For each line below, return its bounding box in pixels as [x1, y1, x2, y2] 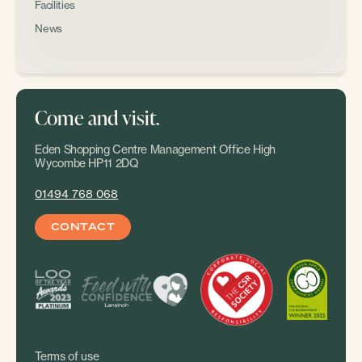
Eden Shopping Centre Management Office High [35, 142, 276, 158]
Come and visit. [35, 103, 160, 132]
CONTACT [50, 219, 116, 235]
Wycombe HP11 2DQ [35, 156, 139, 171]
